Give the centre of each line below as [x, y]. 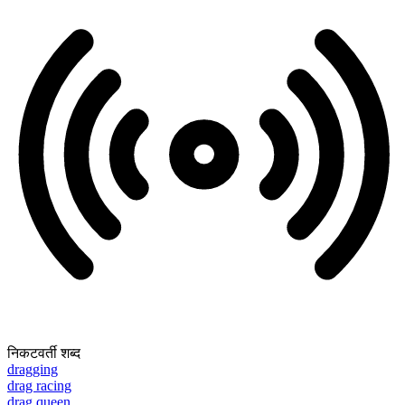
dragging [33, 370]
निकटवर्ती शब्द [44, 353]
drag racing [39, 386]
